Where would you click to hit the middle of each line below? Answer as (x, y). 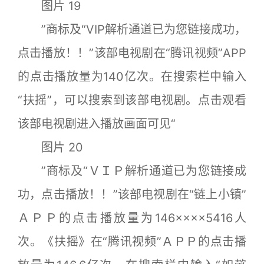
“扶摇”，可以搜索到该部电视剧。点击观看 (132, 100)
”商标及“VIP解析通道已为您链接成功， (132, 29)
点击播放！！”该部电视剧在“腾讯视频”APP (132, 53)
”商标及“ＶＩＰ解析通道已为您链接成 (132, 171)
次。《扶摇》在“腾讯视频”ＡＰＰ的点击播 (132, 241)
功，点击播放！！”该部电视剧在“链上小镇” (132, 194)
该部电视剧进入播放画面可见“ (97, 123)
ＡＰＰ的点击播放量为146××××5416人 (132, 218)
